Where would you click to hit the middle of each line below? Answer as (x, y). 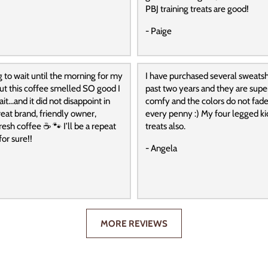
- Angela (161, 148)
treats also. (165, 126)
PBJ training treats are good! (197, 8)
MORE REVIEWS (134, 223)
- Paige (158, 31)
